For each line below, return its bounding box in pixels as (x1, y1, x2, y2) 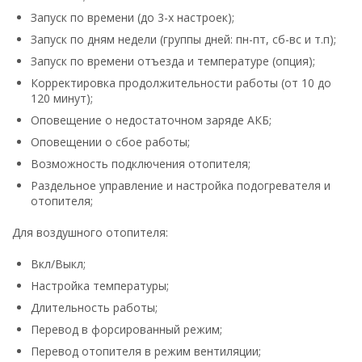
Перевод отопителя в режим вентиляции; (31, 343, 261, 359)
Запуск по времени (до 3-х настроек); (31, 9, 234, 25)
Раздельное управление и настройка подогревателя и (31, 177, 330, 193)
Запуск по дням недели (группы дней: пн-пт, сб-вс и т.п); (31, 31, 336, 47)
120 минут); (31, 90, 93, 106)
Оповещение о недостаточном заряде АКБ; (31, 112, 271, 128)
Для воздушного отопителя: (12, 224, 168, 240)
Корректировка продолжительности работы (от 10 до (31, 74, 331, 90)
